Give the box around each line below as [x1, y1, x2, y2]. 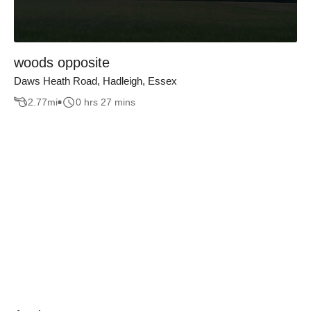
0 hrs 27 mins [76, 96, 135, 108]
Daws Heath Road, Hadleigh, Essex [14, 74, 177, 87]
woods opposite [14, 54, 110, 70]
